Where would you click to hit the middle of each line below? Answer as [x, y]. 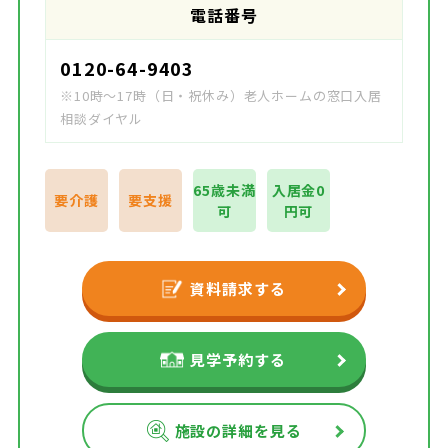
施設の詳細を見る [238, 431]
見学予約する [238, 360]
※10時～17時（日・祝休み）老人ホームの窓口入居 [221, 96]
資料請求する [238, 289]
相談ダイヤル [102, 119]
